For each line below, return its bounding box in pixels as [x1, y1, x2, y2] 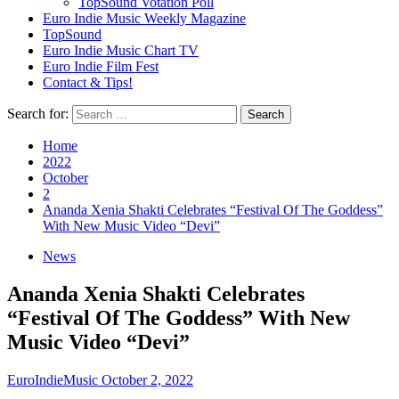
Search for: [7, 106, 69, 121]
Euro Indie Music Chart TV [43, 43, 199, 58]
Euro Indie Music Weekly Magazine [43, 11, 246, 26]
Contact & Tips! [43, 75, 133, 90]
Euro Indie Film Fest [43, 59, 159, 74]
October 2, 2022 [102, 371, 193, 387]
